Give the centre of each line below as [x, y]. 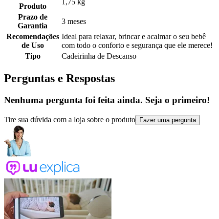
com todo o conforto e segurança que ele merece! [137, 45]
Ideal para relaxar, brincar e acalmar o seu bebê [134, 36]
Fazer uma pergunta [168, 120]
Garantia [33, 25]
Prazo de [33, 17]
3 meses [74, 21]
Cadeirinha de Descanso [99, 56]
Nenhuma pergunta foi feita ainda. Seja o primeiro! [107, 100]
